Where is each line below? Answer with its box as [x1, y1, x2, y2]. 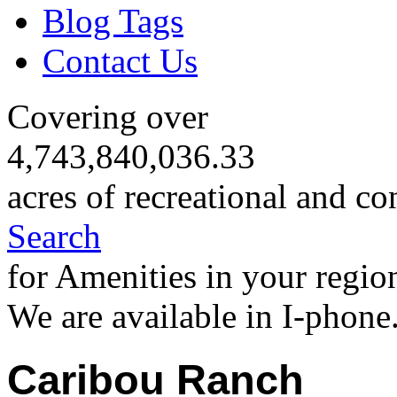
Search [7, 217, 101, 256]
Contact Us [43, 41, 198, 80]
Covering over [7, 97, 208, 136]
